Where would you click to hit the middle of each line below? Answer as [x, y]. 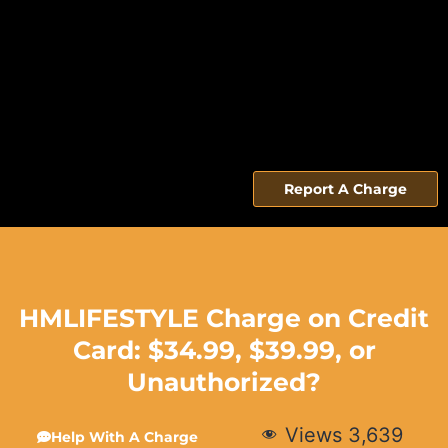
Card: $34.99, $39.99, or [224, 349]
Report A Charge [345, 188]
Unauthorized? [224, 381]
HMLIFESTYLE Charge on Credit [224, 317]
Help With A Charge [124, 436]
